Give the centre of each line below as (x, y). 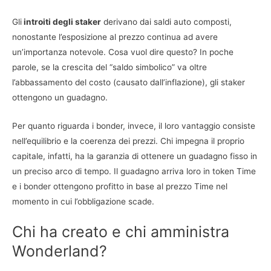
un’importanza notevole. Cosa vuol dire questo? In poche (123, 52)
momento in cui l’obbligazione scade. (83, 201)
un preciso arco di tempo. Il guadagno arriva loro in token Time (134, 171)
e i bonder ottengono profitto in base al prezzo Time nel (120, 186)
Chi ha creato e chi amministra (121, 232)
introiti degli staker (61, 21)
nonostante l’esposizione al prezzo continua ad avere (115, 37)
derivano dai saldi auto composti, (166, 21)
